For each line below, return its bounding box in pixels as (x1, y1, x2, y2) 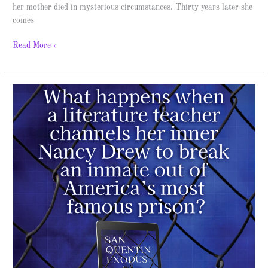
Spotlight (12, 139, 45, 147)
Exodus (12, 112, 38, 121)
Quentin (12, 99, 40, 108)
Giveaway (12, 165, 47, 173)
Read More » (13, 42, 58, 50)
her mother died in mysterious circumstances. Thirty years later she (13, 3, 253, 11)
